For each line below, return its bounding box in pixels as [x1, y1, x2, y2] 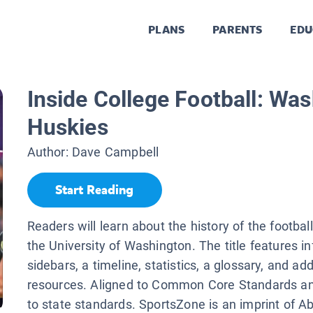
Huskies [27, 114, 108, 141]
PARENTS [212, 22, 263, 38]
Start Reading [55, 182, 133, 199]
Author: [27, 145, 72, 160]
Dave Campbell [71, 145, 159, 160]
